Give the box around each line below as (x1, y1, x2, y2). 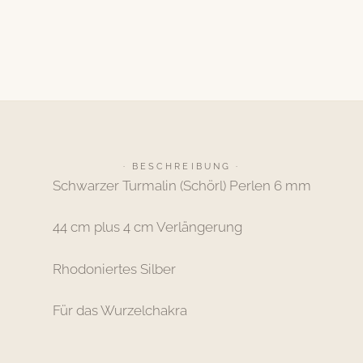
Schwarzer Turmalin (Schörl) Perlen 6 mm (52, 177, 311, 194)
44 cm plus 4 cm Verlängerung (52, 219, 242, 236)
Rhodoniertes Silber (52, 260, 176, 277)
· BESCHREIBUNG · (122, 160, 241, 172)
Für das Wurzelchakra (52, 301, 187, 318)
